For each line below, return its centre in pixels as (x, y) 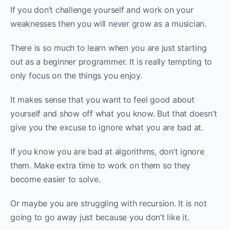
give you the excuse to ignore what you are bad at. (107, 128)
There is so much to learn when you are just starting (109, 48)
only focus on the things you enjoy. (76, 76)
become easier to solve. (55, 179)
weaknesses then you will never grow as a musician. (109, 24)
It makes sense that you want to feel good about (102, 100)
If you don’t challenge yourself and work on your (102, 10)
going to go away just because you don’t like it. (100, 217)
